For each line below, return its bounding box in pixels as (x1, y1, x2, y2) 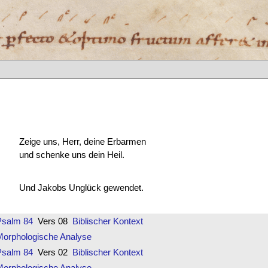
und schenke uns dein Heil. (19, 149, 124, 160)
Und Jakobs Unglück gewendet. (19, 182, 144, 193)
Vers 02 (32, 246, 72, 257)
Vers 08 (32, 215, 72, 226)
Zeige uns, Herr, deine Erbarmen (19, 136, 146, 147)
